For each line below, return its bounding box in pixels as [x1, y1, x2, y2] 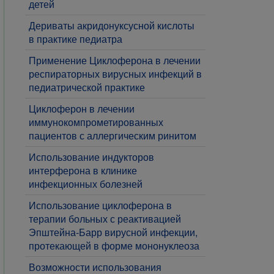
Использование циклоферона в [29, 198, 172, 212]
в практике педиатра [29, 32, 122, 46]
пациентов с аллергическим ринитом [29, 128, 196, 143]
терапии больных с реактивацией [29, 212, 181, 226]
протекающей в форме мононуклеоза [29, 239, 199, 253]
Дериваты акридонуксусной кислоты [29, 18, 194, 32]
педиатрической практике [29, 80, 145, 94]
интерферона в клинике [29, 163, 137, 177]
